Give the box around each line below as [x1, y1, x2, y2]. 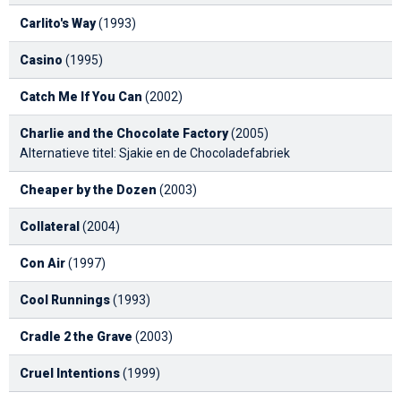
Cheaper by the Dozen [20, 182, 157, 197]
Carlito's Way [20, 15, 96, 30]
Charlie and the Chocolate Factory [20, 125, 228, 141]
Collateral [20, 218, 80, 234]
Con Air [20, 255, 65, 270]
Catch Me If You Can [20, 89, 142, 104]
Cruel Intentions [20, 365, 120, 380]
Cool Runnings [20, 292, 110, 307]
